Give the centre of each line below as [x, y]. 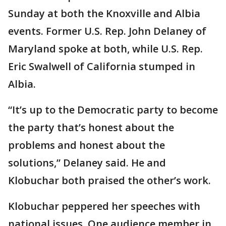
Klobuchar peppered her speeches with [104, 206]
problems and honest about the [87, 145]
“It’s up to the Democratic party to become [113, 110]
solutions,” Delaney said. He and [87, 163]
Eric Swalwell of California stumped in [102, 66]
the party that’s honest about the [91, 127]
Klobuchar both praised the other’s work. [109, 180]
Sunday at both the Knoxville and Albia [104, 13]
